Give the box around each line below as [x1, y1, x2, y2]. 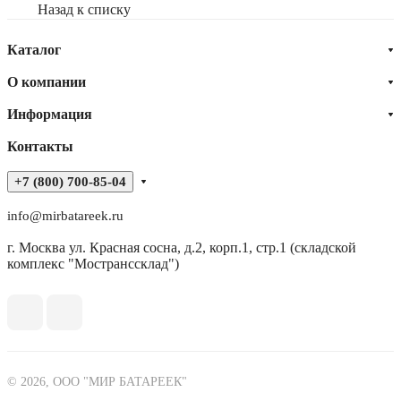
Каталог [7, 42, 61, 58]
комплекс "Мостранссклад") [7, 256, 179, 272]
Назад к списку [38, 2, 131, 18]
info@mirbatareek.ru [7, 209, 124, 224]
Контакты [7, 139, 73, 155]
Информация [7, 107, 92, 123]
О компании [7, 74, 86, 90]
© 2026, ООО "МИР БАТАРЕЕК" [7, 375, 187, 389]
